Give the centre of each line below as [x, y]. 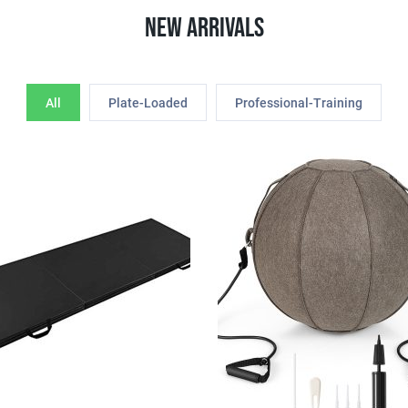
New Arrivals [204, 29]
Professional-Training [299, 103]
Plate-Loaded [148, 103]
